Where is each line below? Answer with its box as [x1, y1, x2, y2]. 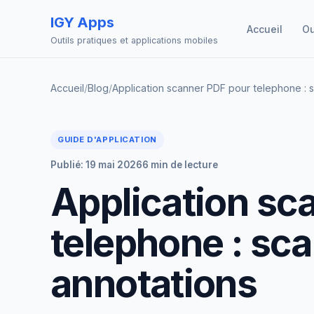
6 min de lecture [142, 159, 218, 170]
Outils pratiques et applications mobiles [50, 35, 218, 46]
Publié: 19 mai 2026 [50, 159, 142, 170]
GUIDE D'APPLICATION [57, 135, 157, 144]
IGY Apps [50, 13, 114, 31]
